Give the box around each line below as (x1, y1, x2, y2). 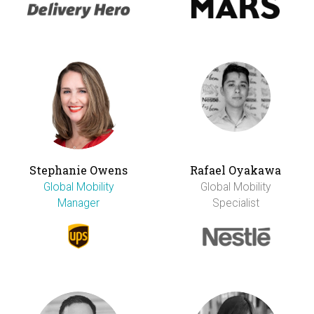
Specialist (212, 196, 259, 210)
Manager (57, 196, 100, 210)
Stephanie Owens (29, 163, 128, 178)
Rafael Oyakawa (190, 163, 282, 178)
